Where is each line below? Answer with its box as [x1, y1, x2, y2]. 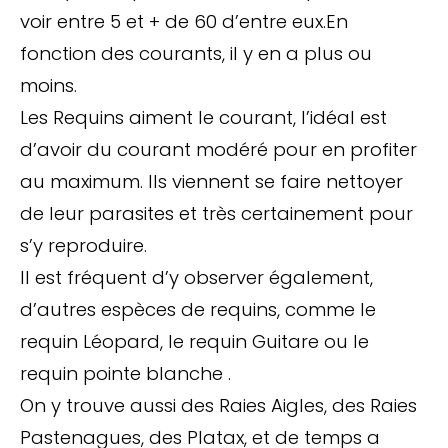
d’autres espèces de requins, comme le [20, 296, 376, 322]
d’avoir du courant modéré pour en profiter [20, 136, 417, 162]
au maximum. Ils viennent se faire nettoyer [20, 168, 403, 194]
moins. [20, 72, 77, 98]
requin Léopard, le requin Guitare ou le [20, 328, 369, 354]
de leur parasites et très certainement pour [20, 200, 413, 226]
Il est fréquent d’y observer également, [20, 264, 373, 290]
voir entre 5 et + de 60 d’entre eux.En [20, 8, 348, 34]
